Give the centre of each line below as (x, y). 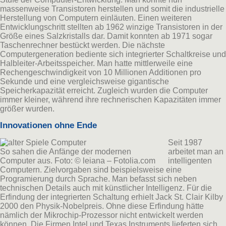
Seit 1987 (185, 142)
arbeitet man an (196, 151)
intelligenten (190, 160)
